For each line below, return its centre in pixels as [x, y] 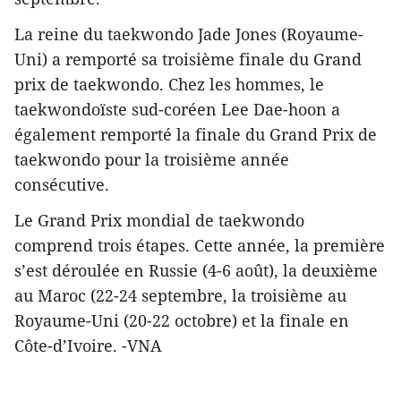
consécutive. [62, 184]
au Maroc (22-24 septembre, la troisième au [180, 295]
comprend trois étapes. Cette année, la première [200, 245]
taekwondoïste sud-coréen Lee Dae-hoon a [177, 109]
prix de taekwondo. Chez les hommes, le [169, 84]
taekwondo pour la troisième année [152, 159]
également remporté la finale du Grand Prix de [196, 134]
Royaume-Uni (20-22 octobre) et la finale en [182, 320]
